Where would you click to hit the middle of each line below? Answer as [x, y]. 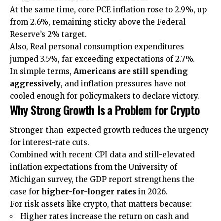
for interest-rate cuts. [50, 143]
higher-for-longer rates [89, 192]
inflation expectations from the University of [93, 167]
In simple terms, [42, 71]
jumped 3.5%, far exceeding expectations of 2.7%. [102, 59]
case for [26, 192]
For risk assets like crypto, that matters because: [101, 204]
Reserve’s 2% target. [48, 34]
